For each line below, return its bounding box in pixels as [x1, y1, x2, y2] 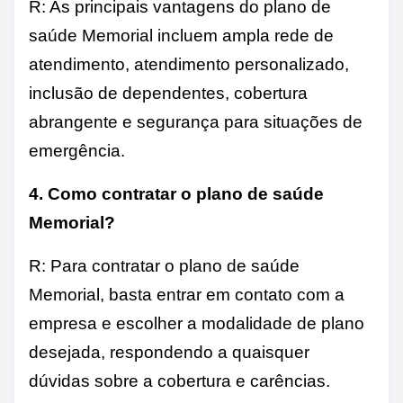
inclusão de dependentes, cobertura [29, 84, 308, 103]
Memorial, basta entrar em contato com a [29, 285, 345, 305]
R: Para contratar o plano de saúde [29, 256, 300, 276]
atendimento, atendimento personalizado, [29, 55, 349, 75]
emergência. [29, 141, 125, 161]
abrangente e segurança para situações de [29, 112, 363, 132]
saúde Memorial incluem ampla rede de [29, 26, 334, 46]
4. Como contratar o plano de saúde [29, 184, 324, 204]
